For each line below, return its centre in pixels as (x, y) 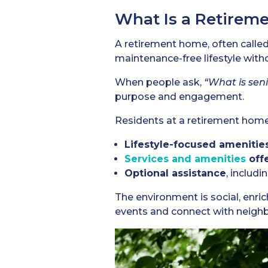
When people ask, (159, 83)
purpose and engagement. (179, 97)
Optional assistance (175, 173)
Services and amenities (185, 159)
